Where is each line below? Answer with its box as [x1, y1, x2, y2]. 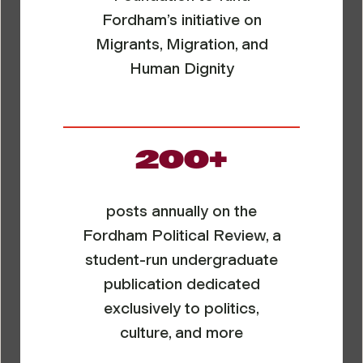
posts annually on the [106, 202, 257, 221]
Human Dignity [129, 58, 234, 78]
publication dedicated [103, 275, 260, 294]
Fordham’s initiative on [101, 10, 262, 29]
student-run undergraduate [85, 250, 278, 270]
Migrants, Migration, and [95, 34, 268, 53]
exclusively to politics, [104, 299, 259, 318]
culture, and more [120, 323, 243, 343]
